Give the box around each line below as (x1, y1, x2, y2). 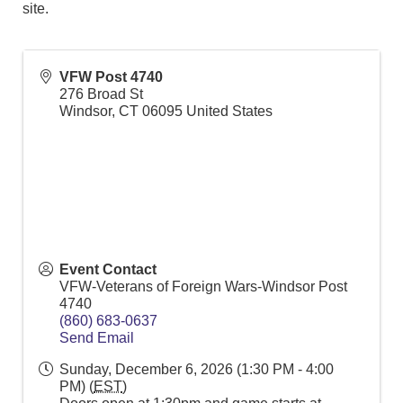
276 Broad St (59, 85, 143, 102)
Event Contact (59, 261, 157, 277)
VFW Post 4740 (59, 68, 163, 85)
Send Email (59, 329, 134, 345)
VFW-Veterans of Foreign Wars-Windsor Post (59, 278, 347, 294)
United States (186, 103, 273, 119)
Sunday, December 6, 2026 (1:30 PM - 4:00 (59, 361, 334, 377)
